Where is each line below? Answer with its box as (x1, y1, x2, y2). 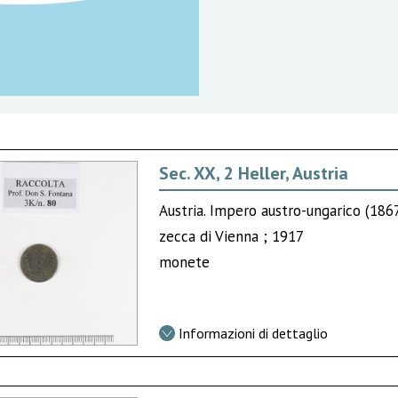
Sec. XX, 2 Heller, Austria (159, 161, 349, 185)
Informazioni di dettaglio (179, 323, 329, 342)
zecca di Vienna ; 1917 (159, 226, 305, 246)
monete (159, 251, 211, 272)
